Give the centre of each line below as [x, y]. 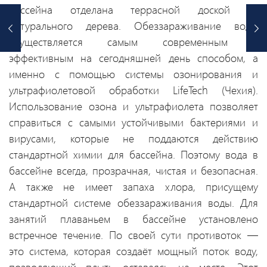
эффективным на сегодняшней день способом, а [133, 58]
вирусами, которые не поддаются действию [133, 139]
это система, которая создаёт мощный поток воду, [133, 251]
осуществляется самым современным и [133, 42]
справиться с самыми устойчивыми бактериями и [133, 122]
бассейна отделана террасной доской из [133, 10]
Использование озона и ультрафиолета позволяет [133, 106]
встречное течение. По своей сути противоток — [133, 235]
